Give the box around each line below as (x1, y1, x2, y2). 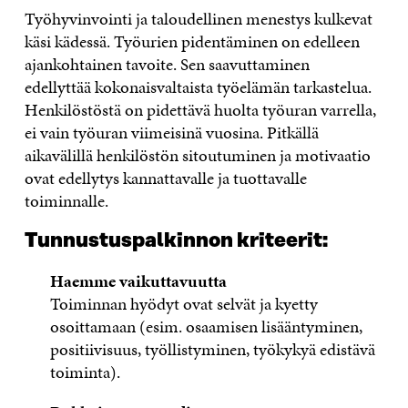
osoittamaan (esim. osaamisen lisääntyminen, (50, 314, 363, 340)
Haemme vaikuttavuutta (50, 269, 228, 294)
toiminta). (50, 360, 121, 385)
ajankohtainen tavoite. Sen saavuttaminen (24, 52, 310, 77)
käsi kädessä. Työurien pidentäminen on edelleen (24, 29, 360, 55)
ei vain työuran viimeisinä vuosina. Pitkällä (24, 120, 319, 146)
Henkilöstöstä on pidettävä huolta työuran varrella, (24, 97, 376, 123)
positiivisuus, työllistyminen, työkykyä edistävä (50, 337, 376, 362)
